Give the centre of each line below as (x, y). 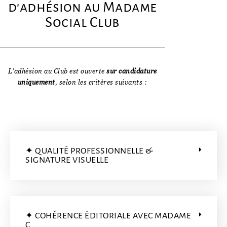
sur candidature (132, 71)
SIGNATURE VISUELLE (67, 160)
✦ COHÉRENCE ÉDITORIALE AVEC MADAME (108, 216)
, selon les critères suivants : (101, 82)
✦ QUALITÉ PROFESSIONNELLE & (89, 151)
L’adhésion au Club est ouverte (57, 71)
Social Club (82, 22)
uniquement (36, 82)
